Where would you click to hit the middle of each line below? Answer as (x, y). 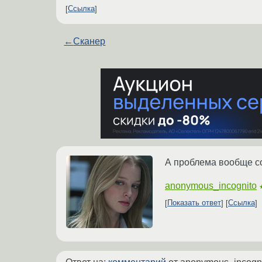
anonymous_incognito (211, 185)
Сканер (89, 41)
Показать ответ (194, 203)
